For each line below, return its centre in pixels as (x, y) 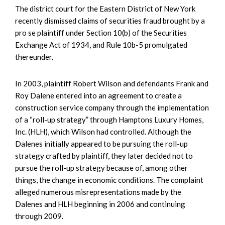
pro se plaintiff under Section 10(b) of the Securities (101, 32)
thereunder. (34, 57)
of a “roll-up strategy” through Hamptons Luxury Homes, (109, 119)
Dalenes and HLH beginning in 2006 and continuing (100, 204)
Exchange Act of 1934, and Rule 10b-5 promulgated (101, 44)
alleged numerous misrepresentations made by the (98, 192)
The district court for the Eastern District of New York (105, 8)
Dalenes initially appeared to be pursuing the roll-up (101, 143)
